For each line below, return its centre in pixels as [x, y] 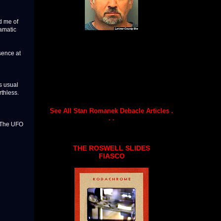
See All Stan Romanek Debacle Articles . [111, 111]
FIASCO [111, 156]
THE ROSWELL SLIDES [111, 148]
